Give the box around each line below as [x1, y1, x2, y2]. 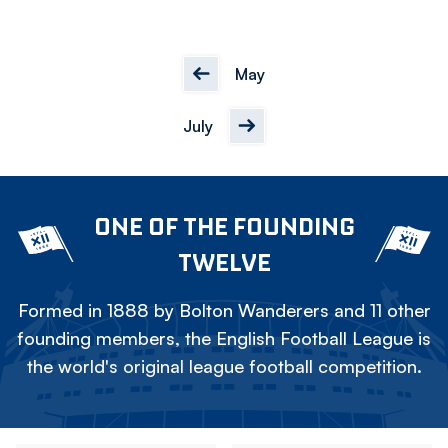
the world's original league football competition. [26, 354, 422, 377]
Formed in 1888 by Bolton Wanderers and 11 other [17, 298, 431, 321]
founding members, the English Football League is [17, 326, 431, 349]
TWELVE [177, 246, 271, 277]
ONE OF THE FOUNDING [93, 210, 355, 241]
